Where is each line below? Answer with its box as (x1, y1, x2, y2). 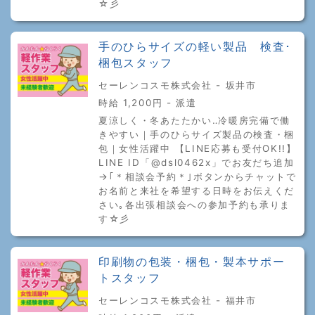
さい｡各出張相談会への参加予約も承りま (98, 198, 291, 210)
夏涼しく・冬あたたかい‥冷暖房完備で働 (98, 114, 291, 126)
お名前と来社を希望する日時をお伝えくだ (98, 184, 295, 196)
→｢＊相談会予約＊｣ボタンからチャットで (98, 170, 297, 182)
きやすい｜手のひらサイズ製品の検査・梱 (98, 128, 295, 140)
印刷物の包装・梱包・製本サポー (98, 255, 285, 269)
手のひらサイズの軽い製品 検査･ (98, 39, 292, 53)
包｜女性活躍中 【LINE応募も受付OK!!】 (98, 142, 297, 154)
